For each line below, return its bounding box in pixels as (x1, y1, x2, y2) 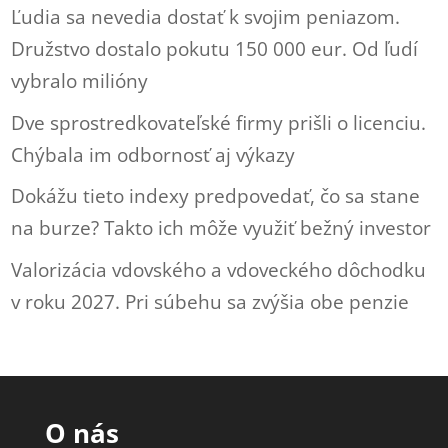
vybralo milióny (11, 68, 149, 94)
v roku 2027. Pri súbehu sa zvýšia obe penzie (11, 288, 410, 315)
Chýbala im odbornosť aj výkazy (11, 141, 296, 168)
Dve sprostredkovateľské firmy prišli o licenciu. (11, 109, 427, 136)
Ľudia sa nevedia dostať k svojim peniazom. (11, 4, 401, 30)
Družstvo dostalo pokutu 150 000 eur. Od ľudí (11, 36, 419, 62)
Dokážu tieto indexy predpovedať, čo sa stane (11, 183, 421, 209)
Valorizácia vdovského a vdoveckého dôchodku (11, 256, 427, 283)
